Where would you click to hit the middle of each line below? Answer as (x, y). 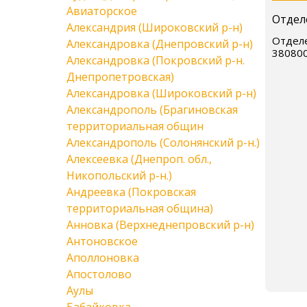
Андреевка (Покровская (131, 192)
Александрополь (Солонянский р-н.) (163, 143)
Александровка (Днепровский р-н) (160, 44)
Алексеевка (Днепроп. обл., (139, 159)
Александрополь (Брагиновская (152, 110)
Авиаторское (102, 11)
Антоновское (102, 241)
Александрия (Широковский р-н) (155, 27)
